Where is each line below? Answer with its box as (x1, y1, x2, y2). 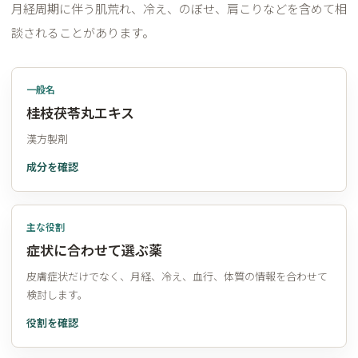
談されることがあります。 (11, 23, 154, 41)
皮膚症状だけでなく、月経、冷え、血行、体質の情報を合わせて (26, 268, 328, 284)
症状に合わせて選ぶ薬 (26, 239, 162, 260)
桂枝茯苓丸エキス (26, 101, 134, 122)
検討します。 (26, 286, 88, 302)
